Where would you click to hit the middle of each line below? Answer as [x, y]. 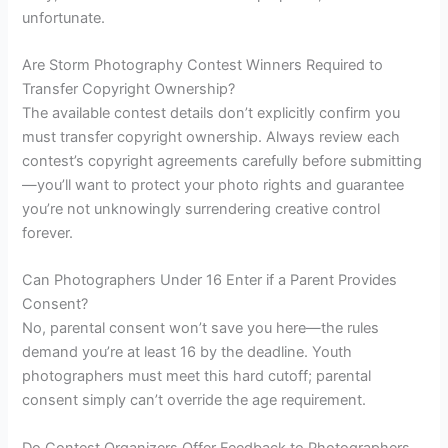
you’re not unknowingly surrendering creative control [201, 209]
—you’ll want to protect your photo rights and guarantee [213, 185]
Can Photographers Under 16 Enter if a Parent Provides [210, 280]
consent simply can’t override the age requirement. [194, 400]
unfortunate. [64, 17]
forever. [48, 233]
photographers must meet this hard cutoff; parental [197, 376]
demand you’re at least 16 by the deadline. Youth [187, 352]
